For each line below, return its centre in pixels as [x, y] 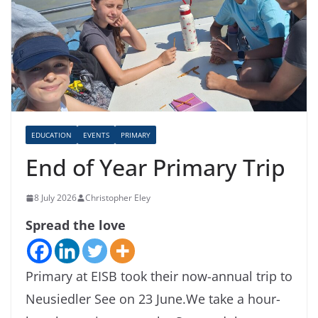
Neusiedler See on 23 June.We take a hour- [153, 299]
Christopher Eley [118, 198]
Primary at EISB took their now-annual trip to [159, 276]
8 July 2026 [55, 198]
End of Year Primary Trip [155, 168]
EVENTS [96, 135]
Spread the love [76, 225]
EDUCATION [51, 135]
